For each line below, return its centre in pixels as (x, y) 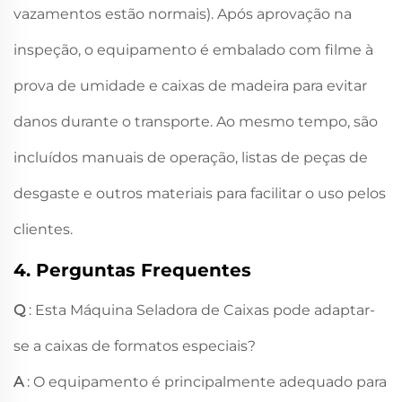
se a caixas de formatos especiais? (135, 346)
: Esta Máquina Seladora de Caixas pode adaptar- (202, 310)
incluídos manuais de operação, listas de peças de (191, 158)
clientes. (43, 230)
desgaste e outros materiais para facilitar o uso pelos (200, 194)
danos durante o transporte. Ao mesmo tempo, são (196, 122)
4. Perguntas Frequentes (132, 271)
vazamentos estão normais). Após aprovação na (183, 14)
